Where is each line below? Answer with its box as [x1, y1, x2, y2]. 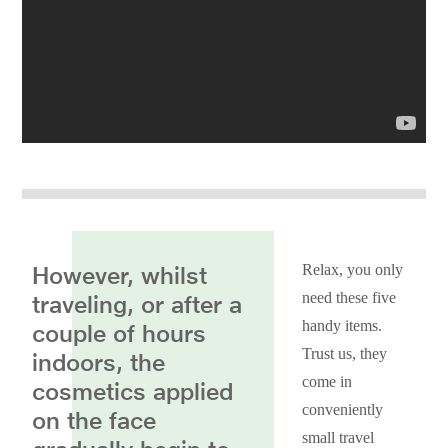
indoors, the [32, 348, 165, 377]
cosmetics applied [32, 377, 233, 406]
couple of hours [32, 319, 206, 348]
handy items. [302, 317, 383, 334]
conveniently [302, 401, 384, 418]
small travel [302, 429, 375, 446]
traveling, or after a [32, 290, 242, 319]
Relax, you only [302, 261, 404, 278]
